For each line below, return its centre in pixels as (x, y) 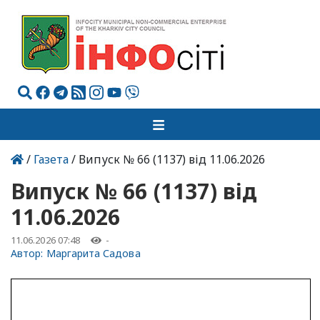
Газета (51, 159)
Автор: (29, 254)
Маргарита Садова (93, 254)
